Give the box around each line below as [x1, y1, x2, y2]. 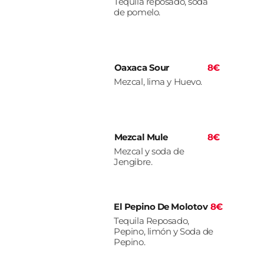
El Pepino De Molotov [114, 201, 208, 213]
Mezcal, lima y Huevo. [114, 76, 202, 88]
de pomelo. [114, 6, 160, 18]
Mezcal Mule [114, 131, 168, 143]
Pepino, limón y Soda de [114, 226, 213, 237]
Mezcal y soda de [114, 146, 184, 157]
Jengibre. [114, 156, 153, 168]
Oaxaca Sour [114, 62, 169, 74]
